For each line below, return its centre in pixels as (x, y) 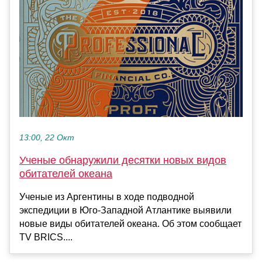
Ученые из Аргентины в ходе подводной (107, 197)
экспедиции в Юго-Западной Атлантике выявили (125, 211)
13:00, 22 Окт (47, 138)
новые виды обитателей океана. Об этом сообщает (130, 224)
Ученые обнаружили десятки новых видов (123, 161)
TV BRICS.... (46, 237)
